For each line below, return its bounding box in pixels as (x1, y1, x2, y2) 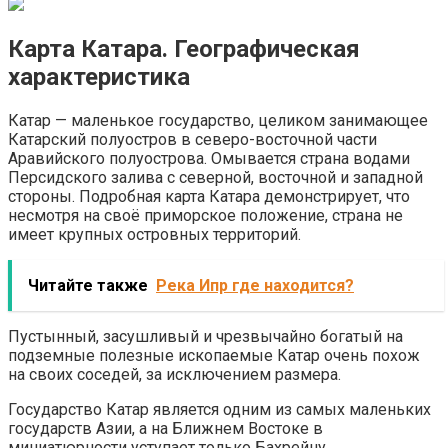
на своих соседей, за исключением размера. (8, 364, 341, 384)
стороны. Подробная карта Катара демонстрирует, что (8, 186, 410, 206)
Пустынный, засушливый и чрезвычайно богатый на (8, 326, 403, 346)
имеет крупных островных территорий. (8, 224, 301, 244)
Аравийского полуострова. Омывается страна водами (8, 148, 410, 168)
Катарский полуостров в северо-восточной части (8, 129, 377, 149)
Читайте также (28, 275, 148, 295)
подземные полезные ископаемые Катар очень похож (8, 345, 420, 365)
